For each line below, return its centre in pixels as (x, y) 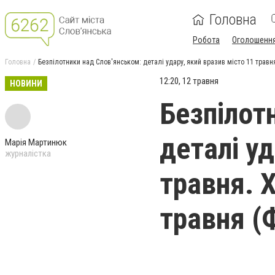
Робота (206, 40)
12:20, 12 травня (189, 81)
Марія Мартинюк (36, 142)
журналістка (28, 153)
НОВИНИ (26, 83)
